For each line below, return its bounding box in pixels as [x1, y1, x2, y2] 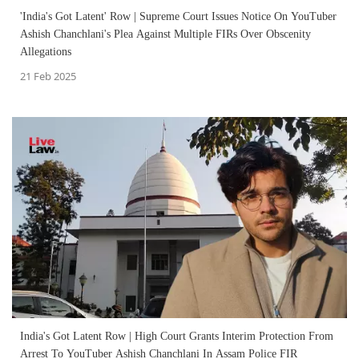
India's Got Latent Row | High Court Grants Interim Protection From [20, 329, 333, 342]
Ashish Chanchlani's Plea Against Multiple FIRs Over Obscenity [20, 27, 311, 40]
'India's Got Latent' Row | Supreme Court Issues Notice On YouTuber [20, 10, 337, 22]
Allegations [20, 45, 71, 58]
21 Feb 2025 [20, 68, 76, 83]
